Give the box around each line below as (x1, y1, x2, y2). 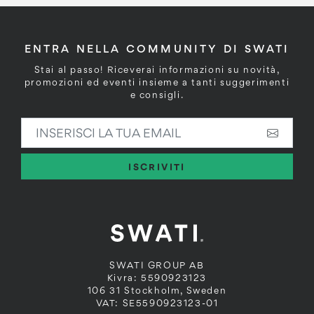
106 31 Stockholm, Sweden (87, 285, 227, 296)
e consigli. (130, 89, 184, 100)
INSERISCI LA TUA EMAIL (20, 118, 155, 129)
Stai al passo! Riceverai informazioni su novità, (34, 64, 280, 75)
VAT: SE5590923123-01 (95, 297, 219, 308)
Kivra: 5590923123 (107, 272, 207, 283)
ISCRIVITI (128, 161, 186, 172)
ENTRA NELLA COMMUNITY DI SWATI (24, 42, 290, 55)
